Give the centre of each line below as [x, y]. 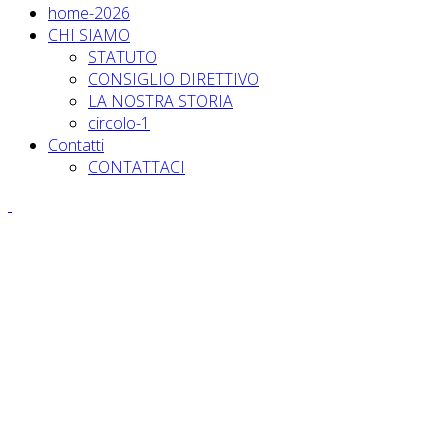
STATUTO [122, 57]
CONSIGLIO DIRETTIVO [173, 79]
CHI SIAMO [89, 35]
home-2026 [89, 13]
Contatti [76, 145]
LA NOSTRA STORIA [160, 101]
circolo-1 [119, 123]
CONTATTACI [136, 167]
